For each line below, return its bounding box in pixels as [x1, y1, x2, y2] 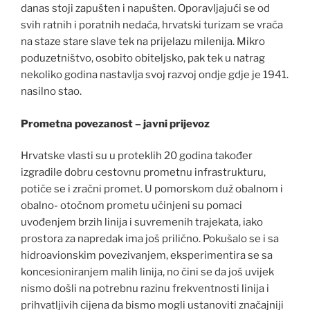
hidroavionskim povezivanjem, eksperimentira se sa [21, 249, 273, 262]
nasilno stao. [21, 85, 82, 98]
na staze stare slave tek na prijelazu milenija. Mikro [21, 35, 265, 48]
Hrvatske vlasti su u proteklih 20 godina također [21, 149, 253, 163]
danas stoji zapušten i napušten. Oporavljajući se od [21, 2, 270, 15]
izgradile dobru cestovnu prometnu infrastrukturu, [21, 166, 266, 179]
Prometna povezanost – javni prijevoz [21, 117, 210, 130]
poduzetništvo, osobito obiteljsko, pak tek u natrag [21, 52, 265, 65]
